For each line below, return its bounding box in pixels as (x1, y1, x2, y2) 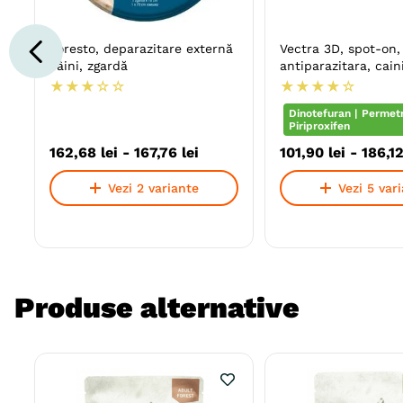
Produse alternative (14, 291, 300, 326)
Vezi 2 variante (107, 181, 199, 196)
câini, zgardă (49, 58, 128, 73)
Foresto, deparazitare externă (49, 41, 233, 56)
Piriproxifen (289, 120, 350, 132)
